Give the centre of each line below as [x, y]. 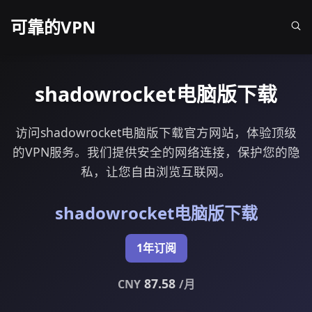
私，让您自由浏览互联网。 [156, 171]
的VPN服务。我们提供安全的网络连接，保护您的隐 [156, 152]
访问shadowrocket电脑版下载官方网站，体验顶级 [156, 132]
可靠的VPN [53, 27]
